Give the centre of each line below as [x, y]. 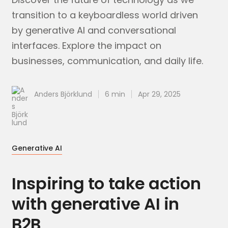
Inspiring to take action [106, 183]
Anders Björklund [63, 94]
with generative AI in [95, 204]
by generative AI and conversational [94, 30]
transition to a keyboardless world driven [105, 15]
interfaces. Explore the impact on [87, 46]
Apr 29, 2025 [160, 94]
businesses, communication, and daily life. [108, 61]
